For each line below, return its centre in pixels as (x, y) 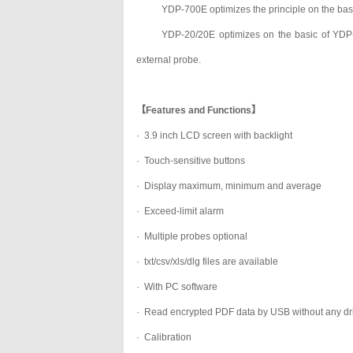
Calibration (168, 337)
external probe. (170, 60)
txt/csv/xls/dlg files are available (211, 262)
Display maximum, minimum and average (233, 186)
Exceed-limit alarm (184, 211)
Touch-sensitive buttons (196, 161)
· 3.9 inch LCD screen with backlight (216, 136)
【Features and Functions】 (199, 110)
